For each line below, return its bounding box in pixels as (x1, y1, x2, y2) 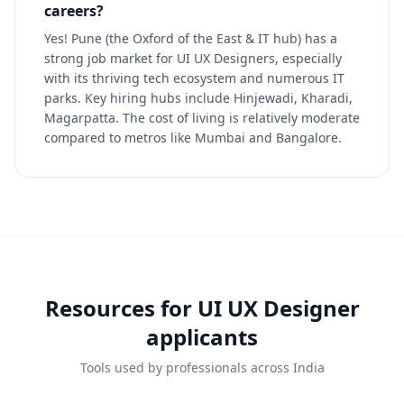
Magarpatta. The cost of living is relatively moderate (44, 109, 360, 126)
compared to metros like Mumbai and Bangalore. (44, 129, 342, 146)
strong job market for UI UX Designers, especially (44, 50, 342, 67)
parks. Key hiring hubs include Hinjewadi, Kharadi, (44, 89, 353, 106)
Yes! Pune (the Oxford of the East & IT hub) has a (44, 30, 337, 47)
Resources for (44, 293, 197, 323)
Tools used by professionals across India (79, 359, 325, 376)
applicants (146, 322, 258, 352)
